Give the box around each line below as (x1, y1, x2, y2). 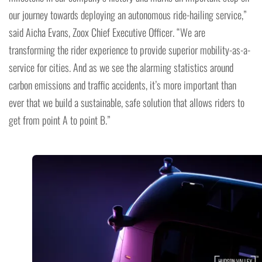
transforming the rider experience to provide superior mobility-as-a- (9, 42, 250, 58)
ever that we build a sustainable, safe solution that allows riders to (9, 95, 244, 111)
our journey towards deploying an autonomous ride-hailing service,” (9, 7, 247, 23)
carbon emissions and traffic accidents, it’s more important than (9, 77, 236, 93)
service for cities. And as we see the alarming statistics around (9, 60, 233, 75)
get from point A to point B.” (9, 112, 111, 128)
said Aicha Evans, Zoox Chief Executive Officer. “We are (9, 25, 205, 40)
